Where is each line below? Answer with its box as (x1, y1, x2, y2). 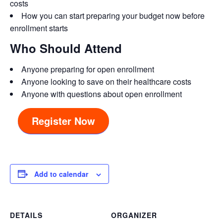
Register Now (32, 113, 95, 128)
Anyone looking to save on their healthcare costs (21, 75, 191, 87)
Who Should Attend (10, 39, 122, 56)
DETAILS (10, 210, 43, 220)
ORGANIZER (111, 210, 157, 220)
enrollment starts (10, 22, 68, 34)
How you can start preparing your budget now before (21, 9, 205, 21)
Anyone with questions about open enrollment (21, 88, 182, 100)
